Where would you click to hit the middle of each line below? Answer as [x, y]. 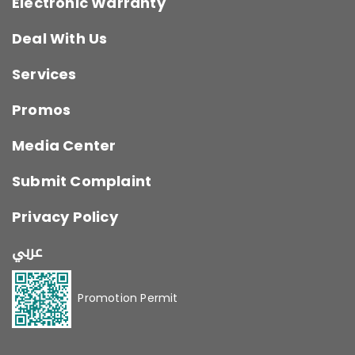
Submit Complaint [82, 181]
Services [44, 74]
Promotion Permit [125, 298]
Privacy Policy [65, 217]
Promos [42, 110]
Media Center [64, 146]
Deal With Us [60, 39]
